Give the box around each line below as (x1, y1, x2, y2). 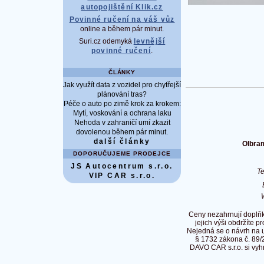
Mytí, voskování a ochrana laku (72, 109, 171, 118)
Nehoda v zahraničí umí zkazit (74, 118, 170, 127)
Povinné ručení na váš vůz (69, 15, 175, 24)
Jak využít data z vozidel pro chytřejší (63, 81, 181, 90)
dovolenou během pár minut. (76, 128, 168, 137)
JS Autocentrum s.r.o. (71, 161, 173, 170)
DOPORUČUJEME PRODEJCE (73, 150, 171, 157)
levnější (133, 37, 166, 46)
